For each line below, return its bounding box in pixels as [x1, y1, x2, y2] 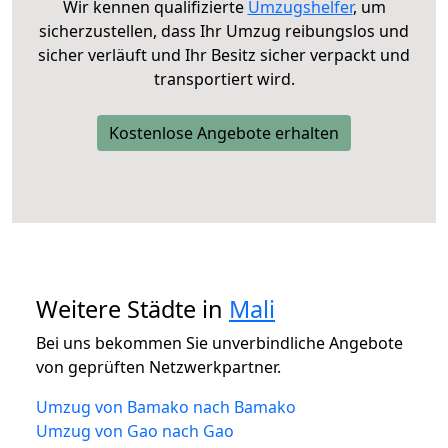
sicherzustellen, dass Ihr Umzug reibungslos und [39, 19, 409, 42]
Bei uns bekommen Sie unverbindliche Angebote [36, 331, 403, 354]
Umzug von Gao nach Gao [36, 419, 234, 442]
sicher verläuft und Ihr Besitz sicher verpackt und [38, 43, 410, 66]
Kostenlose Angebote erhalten [109, 121, 339, 144]
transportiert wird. [153, 67, 295, 90]
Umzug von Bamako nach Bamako [36, 395, 296, 418]
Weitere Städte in [36, 292, 229, 325]
